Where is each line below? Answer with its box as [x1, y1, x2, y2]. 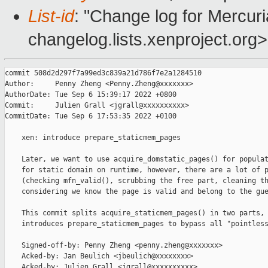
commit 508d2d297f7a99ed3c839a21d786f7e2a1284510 [5, 69, 202, 78]
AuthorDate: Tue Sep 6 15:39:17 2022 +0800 [5, 90, 176, 99]
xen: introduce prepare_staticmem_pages [5, 133, 181, 142]
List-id [28, 7, 74, 26]
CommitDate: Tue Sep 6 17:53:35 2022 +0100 [5, 112, 176, 121]
